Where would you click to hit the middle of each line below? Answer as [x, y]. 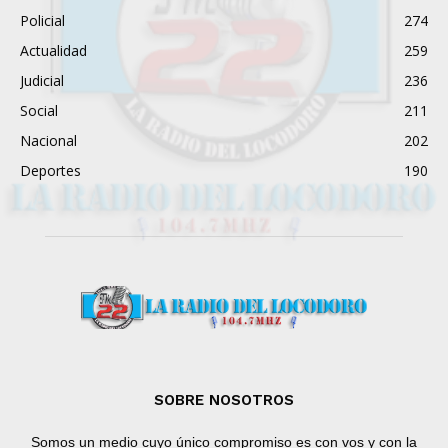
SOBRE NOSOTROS [224, 399]
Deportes [50, 170]
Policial [42, 20]
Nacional [48, 140]
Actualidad [53, 50]
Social [39, 110]
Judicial [42, 80]
